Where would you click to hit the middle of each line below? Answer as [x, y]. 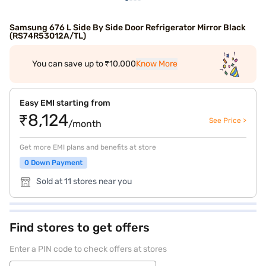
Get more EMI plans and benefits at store [88, 147]
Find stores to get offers [80, 227]
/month [85, 124]
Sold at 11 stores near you [84, 181]
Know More [157, 64]
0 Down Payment [53, 163]
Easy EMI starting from [65, 103]
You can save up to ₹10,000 [84, 64]
